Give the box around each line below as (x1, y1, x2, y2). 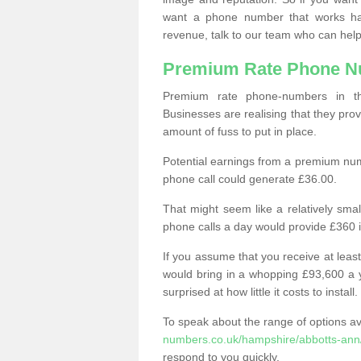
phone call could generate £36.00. (163, 172, 337, 185)
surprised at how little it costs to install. (163, 285, 358, 298)
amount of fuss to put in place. (163, 125, 317, 138)
